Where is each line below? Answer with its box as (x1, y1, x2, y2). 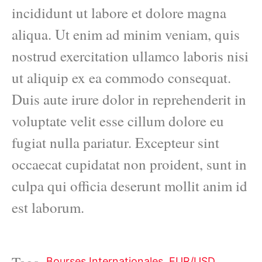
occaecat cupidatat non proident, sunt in (12, 154, 247, 174)
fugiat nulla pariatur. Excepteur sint (12, 132, 219, 152)
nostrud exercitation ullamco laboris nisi (12, 46, 249, 65)
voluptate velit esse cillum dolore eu (12, 111, 224, 130)
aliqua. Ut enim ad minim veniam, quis (12, 24, 240, 44)
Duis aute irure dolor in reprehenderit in (12, 89, 246, 109)
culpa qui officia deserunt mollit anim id (12, 175, 247, 195)
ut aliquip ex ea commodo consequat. (12, 67, 231, 87)
